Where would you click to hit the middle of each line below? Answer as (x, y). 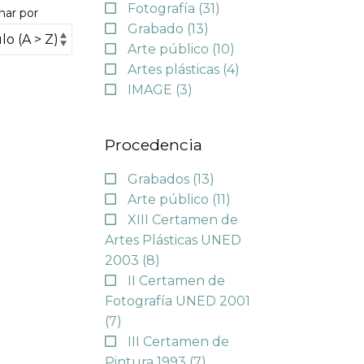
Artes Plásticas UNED (173, 240)
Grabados (160, 179)
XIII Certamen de (182, 219)
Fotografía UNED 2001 (177, 301)
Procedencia (153, 145)
